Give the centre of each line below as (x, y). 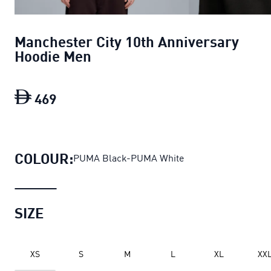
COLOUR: (44, 158)
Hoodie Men (53, 56)
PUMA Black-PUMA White (129, 158)
